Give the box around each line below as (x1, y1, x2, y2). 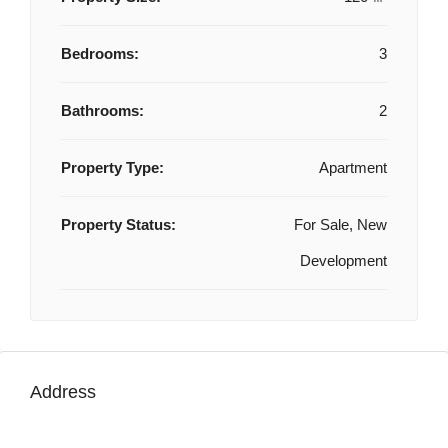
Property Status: (61, 216, 176, 233)
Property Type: (61, 159, 164, 176)
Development (300, 252, 387, 269)
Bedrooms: (61, 45, 139, 62)
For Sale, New (294, 216, 387, 233)
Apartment (319, 159, 387, 176)
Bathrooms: (61, 102, 144, 119)
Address (30, 382, 96, 402)
